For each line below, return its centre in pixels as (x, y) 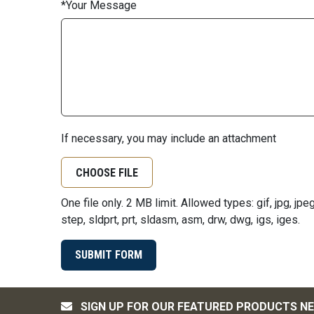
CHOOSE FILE (107, 172)
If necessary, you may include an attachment (169, 138)
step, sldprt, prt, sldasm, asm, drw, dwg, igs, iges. (180, 219)
